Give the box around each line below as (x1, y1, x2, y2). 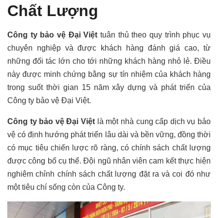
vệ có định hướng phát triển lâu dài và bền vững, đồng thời (7, 130, 211, 139)
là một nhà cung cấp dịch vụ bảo (95, 117, 211, 126)
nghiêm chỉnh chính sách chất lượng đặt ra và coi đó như (7, 169, 211, 178)
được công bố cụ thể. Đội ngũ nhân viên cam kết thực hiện (7, 156, 211, 165)
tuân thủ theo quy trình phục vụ (97, 30, 211, 39)
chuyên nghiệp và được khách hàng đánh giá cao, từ (7, 43, 211, 52)
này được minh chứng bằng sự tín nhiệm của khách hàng (7, 70, 211, 78)
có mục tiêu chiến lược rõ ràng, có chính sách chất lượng (7, 143, 211, 152)
